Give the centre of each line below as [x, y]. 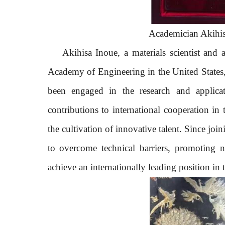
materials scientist [166, 52]
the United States [191, 71]
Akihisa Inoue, [93, 52]
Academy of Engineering [98, 71]
